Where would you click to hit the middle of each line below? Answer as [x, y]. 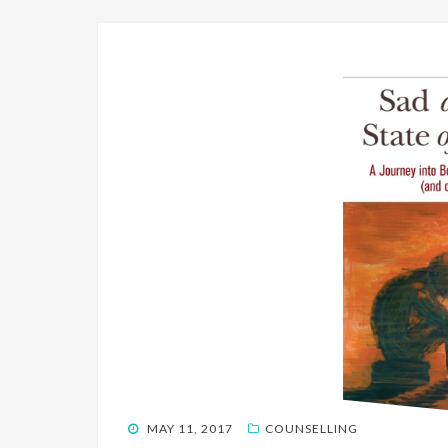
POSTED [152, 427]
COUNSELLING [311, 428]
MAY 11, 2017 [190, 428]
